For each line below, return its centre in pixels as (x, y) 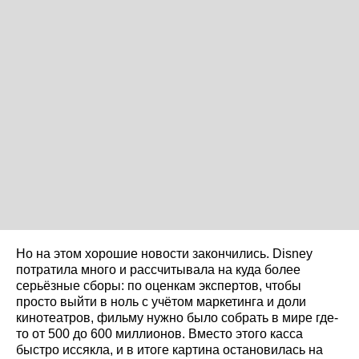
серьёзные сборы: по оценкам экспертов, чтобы (159, 285)
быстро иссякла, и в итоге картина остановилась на (169, 349)
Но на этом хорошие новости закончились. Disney (164, 253)
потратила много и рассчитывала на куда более (158, 269)
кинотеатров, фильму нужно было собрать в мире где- (177, 317)
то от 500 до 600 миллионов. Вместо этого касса (159, 333)
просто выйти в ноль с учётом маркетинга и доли (161, 301)
